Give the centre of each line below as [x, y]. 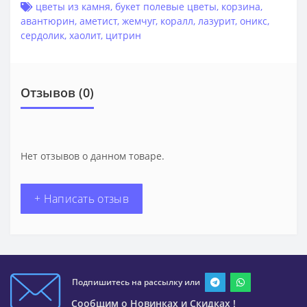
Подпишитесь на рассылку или [136, 282]
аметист [98, 21]
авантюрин [48, 21]
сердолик [42, 36]
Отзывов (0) [57, 93]
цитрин [123, 36]
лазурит [217, 21]
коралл [177, 21]
